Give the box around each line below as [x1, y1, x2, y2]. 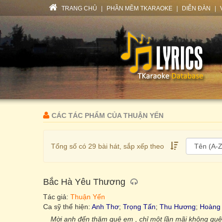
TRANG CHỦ [60, 5, 97, 12]
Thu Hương [160, 203, 196, 211]
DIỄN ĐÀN [182, 5, 211, 12]
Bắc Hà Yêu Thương [43, 177, 125, 187]
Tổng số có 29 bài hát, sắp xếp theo [51, 142, 164, 150]
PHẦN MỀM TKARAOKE [107, 5, 172, 12]
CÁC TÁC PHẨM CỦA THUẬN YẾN [50, 111, 164, 119]
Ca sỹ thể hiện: [43, 203, 92, 211]
